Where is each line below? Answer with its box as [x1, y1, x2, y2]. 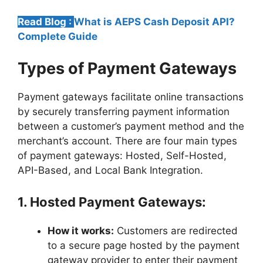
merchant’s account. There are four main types [18, 134, 237, 147]
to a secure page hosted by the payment [48, 240, 240, 252]
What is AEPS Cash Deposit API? [74, 16, 235, 28]
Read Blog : [18, 16, 74, 28]
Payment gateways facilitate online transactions [18, 90, 244, 103]
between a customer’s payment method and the [18, 120, 244, 132]
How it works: [48, 225, 114, 237]
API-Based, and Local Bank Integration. [18, 164, 206, 176]
